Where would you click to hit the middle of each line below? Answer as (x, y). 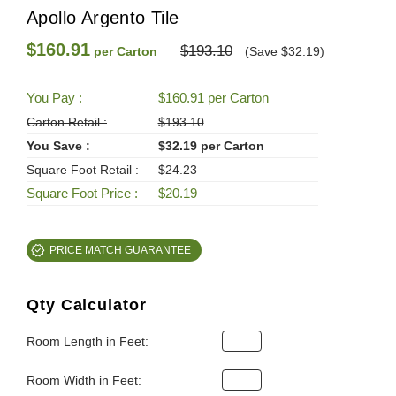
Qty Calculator (87, 305)
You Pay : (54, 98)
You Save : (58, 146)
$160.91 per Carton (213, 98)
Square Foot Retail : (83, 170)
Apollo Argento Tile (103, 18)
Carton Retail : (67, 122)
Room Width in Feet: (84, 380)
